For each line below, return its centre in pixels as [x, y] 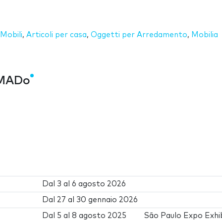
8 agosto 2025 [99, 216]
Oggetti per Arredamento [139, 35]
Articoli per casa [56, 35]
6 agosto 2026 [99, 184]
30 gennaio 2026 [107, 200]
